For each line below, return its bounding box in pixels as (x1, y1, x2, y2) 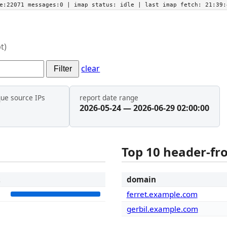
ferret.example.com (126, 189, 198, 200)
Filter (53, 64, 72, 73)
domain (126, 174, 156, 185)
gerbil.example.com (126, 204, 198, 214)
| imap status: (67, 2, 120, 8)
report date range (80, 93, 139, 103)
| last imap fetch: (134, 2, 205, 8)
